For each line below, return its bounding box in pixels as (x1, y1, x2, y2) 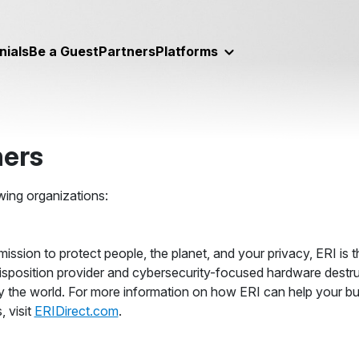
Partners (98, 42, 155, 59)
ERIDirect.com (34, 303, 119, 320)
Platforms (155, 42, 221, 59)
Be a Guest (28, 42, 99, 59)
